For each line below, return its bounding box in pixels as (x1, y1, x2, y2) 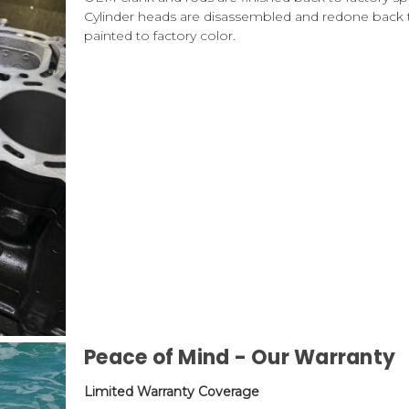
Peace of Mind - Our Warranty (84, 343, 395, 372)
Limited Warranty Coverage (84, 383, 259, 401)
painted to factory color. (84, 27, 236, 45)
